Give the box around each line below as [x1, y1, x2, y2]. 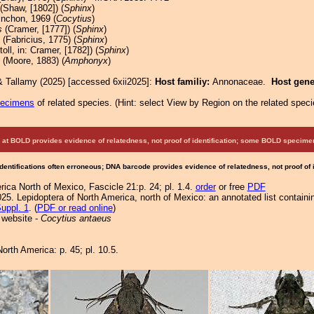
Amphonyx [64, 55, 108, 66]
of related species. [34, 97, 115, 108]
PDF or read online [36, 203, 113, 213]
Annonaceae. [212, 76, 271, 87]
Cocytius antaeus [40, 213, 111, 224]
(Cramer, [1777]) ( [1, 24, 76, 34]
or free [215, 182, 247, 192]
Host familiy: [155, 76, 212, 87]
